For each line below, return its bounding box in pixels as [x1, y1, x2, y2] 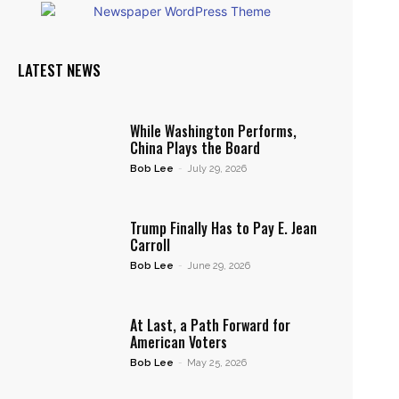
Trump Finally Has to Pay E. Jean [129, 216, 317, 239]
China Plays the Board [129, 136, 260, 159]
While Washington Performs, [129, 119, 297, 142]
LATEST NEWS [18, 58, 101, 81]
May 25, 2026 [186, 357, 247, 370]
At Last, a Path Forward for [129, 314, 290, 337]
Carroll [129, 233, 170, 256]
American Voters [129, 331, 227, 354]
